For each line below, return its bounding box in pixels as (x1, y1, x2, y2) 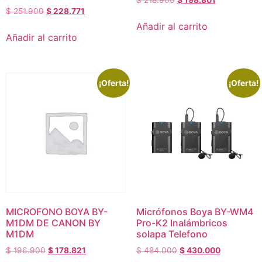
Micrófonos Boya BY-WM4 (136, 206, 253, 218)
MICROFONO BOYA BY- (6, 206, 108, 218)
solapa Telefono (136, 228, 208, 240)
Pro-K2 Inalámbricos (136, 217, 227, 229)
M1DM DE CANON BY (6, 217, 101, 229)
